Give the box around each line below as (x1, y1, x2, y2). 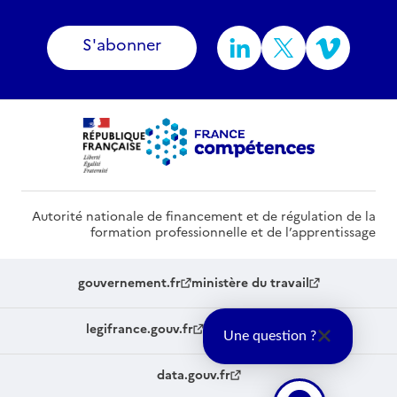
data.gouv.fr (156, 366, 230, 385)
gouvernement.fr (77, 274, 181, 292)
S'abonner (82, 33, 161, 57)
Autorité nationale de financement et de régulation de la (32, 207, 376, 226)
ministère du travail (191, 274, 309, 292)
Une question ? (222, 329, 316, 344)
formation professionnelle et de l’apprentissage (90, 223, 376, 242)
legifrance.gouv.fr (85, 320, 193, 339)
